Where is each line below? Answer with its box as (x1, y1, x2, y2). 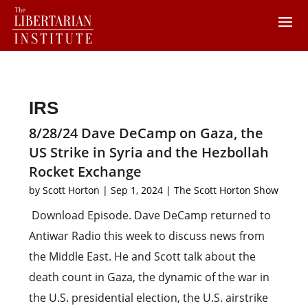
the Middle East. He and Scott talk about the (29, 249, 256, 264)
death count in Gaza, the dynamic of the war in (29, 269, 270, 285)
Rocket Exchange (29, 162, 142, 181)
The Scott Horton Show (174, 184, 279, 197)
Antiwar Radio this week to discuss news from (29, 228, 265, 243)
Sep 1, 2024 (111, 184, 164, 197)
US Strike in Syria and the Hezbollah (29, 143, 269, 162)
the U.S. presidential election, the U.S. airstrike (29, 290, 269, 305)
